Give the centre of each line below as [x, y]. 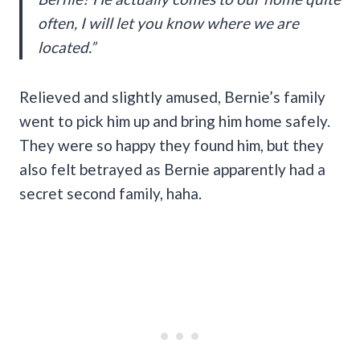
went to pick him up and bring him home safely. [175, 121]
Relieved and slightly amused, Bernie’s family [172, 96]
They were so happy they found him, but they [172, 145]
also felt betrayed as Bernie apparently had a [172, 169]
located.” [67, 47]
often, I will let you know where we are [168, 22]
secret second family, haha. [110, 193]
